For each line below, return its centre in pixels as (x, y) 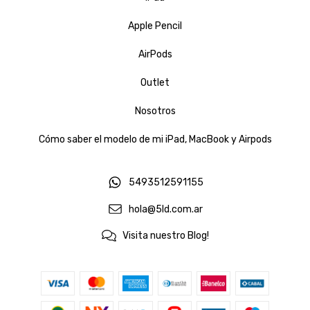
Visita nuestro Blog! (166, 236)
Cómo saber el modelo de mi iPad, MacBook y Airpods (155, 139)
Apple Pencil (155, 26)
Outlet (155, 82)
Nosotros (155, 111)
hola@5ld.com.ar (166, 209)
